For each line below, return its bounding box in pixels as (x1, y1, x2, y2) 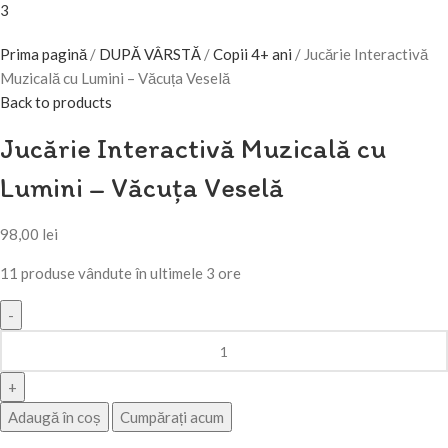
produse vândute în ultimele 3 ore (21, 264, 241, 282)
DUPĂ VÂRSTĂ (99, 45, 204, 63)
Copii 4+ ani (213, 45, 295, 63)
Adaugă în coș (8, 408, 101, 426)
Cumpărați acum (120, 408, 224, 426)
